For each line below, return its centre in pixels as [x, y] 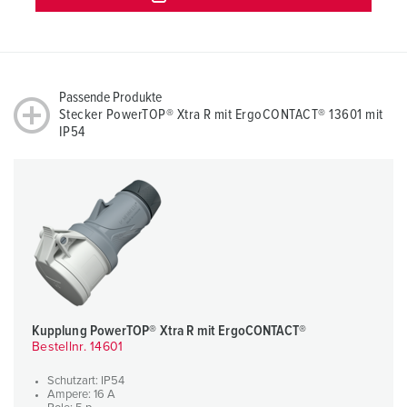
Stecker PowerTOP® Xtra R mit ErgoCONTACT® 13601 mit [221, 115]
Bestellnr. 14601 [78, 347]
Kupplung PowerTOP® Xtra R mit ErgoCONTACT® [169, 331]
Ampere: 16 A [81, 395]
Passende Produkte [110, 98]
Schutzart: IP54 [86, 382]
